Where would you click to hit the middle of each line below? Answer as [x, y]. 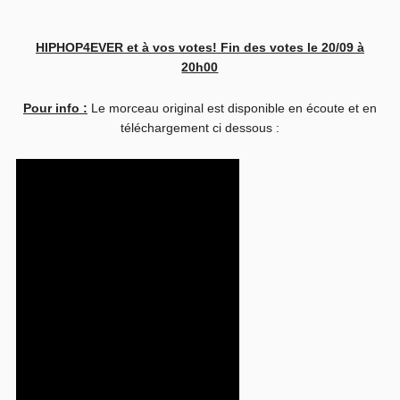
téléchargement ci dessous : [200, 128]
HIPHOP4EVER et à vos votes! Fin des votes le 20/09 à [200, 47]
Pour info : [55, 108]
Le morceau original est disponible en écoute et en [232, 108]
